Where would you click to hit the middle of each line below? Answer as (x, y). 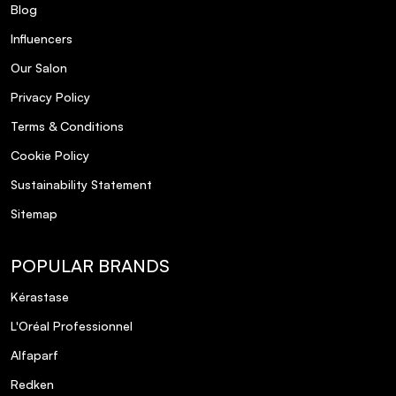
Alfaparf (34, 355)
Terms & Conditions (67, 126)
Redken (32, 385)
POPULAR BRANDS (90, 266)
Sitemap (34, 214)
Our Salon (39, 68)
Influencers (42, 39)
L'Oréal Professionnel (72, 326)
